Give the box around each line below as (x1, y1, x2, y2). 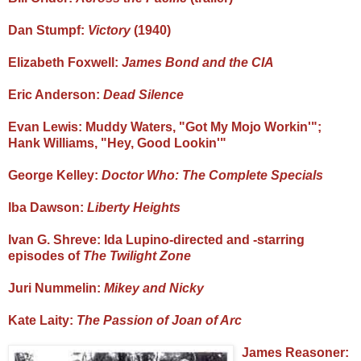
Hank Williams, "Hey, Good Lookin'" (8, 135, 226, 150)
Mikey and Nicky (104, 280, 204, 295)
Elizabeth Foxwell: (8, 55, 122, 69)
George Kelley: (8, 168, 102, 182)
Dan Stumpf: (8, 23, 88, 37)
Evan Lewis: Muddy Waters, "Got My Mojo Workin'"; (8, 119, 322, 134)
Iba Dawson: (8, 200, 87, 214)
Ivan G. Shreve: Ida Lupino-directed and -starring (8, 232, 305, 247)
